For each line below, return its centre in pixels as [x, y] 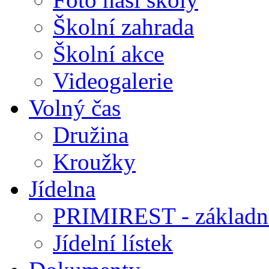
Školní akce [108, 54]
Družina [91, 135]
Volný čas [75, 108]
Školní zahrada [123, 27]
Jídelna [62, 189]
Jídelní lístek [113, 243]
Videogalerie [113, 81]
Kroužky [94, 162]
